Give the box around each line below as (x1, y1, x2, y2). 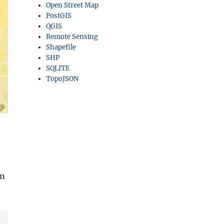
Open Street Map (46, 1, 99, 9)
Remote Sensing (46, 32, 98, 41)
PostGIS (46, 11, 72, 20)
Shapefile (46, 43, 76, 51)
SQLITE (46, 64, 70, 72)
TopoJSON (46, 74, 79, 83)
